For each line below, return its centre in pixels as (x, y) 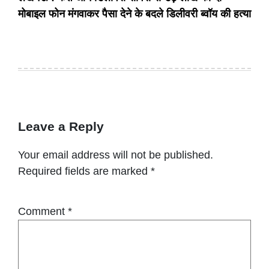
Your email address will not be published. (116, 155)
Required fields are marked (84, 171)
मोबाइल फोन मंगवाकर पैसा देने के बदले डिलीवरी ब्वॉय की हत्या (134, 14)
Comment (43, 211)
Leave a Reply (61, 127)
